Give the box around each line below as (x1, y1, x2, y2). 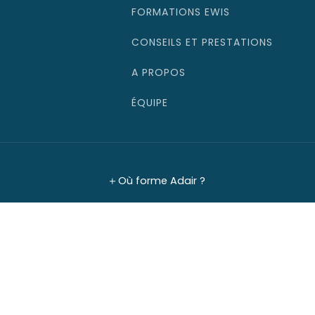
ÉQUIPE (131, 96, 169, 110)
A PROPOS (131, 65, 186, 80)
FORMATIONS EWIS (131, 5, 231, 20)
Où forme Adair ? (117, 174, 205, 188)
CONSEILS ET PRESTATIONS (131, 35, 274, 50)
